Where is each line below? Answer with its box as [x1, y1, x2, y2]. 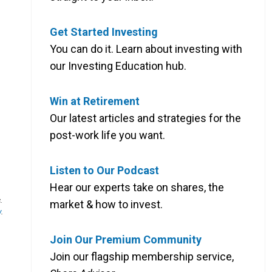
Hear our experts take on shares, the [50, 180, 224, 194]
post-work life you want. [50, 128, 165, 141]
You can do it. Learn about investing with [50, 42, 242, 55]
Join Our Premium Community [50, 233, 202, 246]
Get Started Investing [50, 25, 158, 38]
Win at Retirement [50, 94, 140, 107]
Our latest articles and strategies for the [50, 111, 241, 124]
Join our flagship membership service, [50, 250, 234, 263]
